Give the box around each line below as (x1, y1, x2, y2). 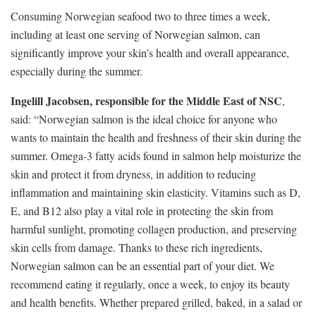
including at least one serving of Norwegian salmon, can (11, 27, 260, 42)
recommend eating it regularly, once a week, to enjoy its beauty (11, 276, 290, 292)
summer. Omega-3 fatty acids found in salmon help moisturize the (11, 148, 301, 164)
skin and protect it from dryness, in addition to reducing (11, 166, 256, 182)
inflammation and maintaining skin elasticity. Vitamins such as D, (11, 185, 300, 200)
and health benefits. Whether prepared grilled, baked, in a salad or (11, 295, 302, 310)
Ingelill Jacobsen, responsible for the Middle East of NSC (11, 92, 282, 109)
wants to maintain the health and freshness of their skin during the (11, 130, 301, 145)
